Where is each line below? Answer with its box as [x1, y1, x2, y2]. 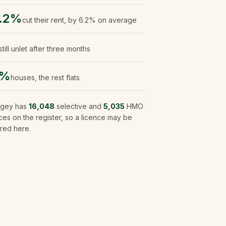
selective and [56, 102, 101, 110]
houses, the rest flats [11, 73, 80, 82]
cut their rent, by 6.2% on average [22, 16, 137, 24]
